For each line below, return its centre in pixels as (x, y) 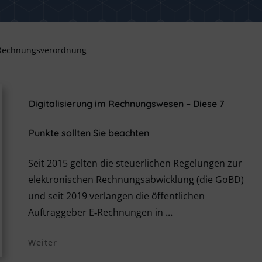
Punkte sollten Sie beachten (89, 133)
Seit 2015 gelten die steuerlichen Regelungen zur (135, 163)
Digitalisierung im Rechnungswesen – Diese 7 (126, 104)
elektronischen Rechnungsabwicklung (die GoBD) (136, 180)
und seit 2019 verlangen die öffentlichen (116, 196)
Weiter (42, 242)
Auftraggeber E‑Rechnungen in (96, 212)
